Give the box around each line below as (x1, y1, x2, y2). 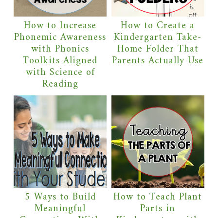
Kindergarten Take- (114, 29, 202, 46)
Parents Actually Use (112, 52, 204, 70)
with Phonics (31, 40, 90, 58)
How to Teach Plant (113, 189, 202, 206)
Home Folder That (117, 40, 199, 58)
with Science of (25, 64, 95, 81)
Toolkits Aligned (23, 52, 98, 70)
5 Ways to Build (24, 189, 96, 206)
